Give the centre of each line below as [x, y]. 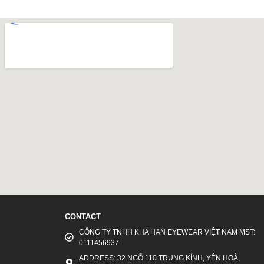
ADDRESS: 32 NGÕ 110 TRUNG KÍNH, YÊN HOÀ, [159, 258]
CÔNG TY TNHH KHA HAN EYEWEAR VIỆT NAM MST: [167, 232]
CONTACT [83, 216]
